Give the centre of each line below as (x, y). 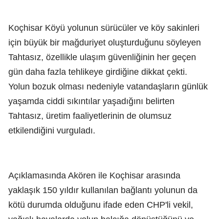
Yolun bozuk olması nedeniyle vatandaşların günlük (108, 86)
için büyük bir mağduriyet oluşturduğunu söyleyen (105, 42)
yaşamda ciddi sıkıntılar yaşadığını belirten (91, 101)
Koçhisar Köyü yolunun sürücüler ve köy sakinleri (104, 28)
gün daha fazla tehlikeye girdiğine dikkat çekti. (98, 72)
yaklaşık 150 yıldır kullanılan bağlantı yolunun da (103, 190)
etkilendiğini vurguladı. (52, 130)
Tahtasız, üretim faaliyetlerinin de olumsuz (90, 116)
